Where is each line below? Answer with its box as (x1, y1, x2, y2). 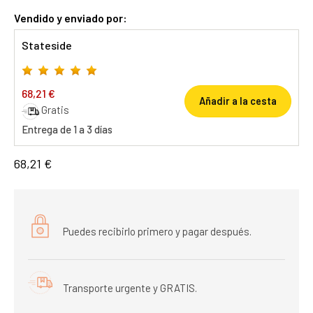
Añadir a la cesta (199, 95, 277, 107)
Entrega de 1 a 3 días (22, 122, 112, 136)
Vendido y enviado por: (14, 11, 127, 24)
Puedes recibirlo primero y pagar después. (63, 224, 252, 238)
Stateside (22, 38, 72, 52)
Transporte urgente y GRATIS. (63, 281, 197, 294)
